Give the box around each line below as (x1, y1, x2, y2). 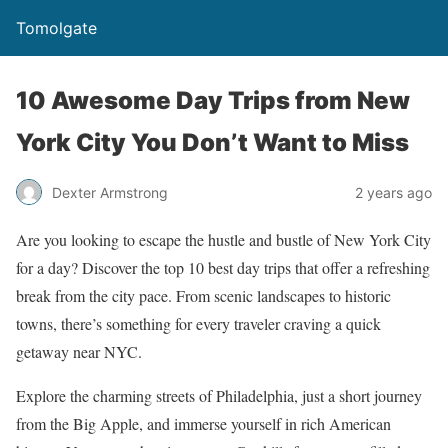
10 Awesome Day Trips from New (16, 86, 410, 115)
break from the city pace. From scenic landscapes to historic (16, 285, 391, 306)
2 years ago (355, 183, 432, 201)
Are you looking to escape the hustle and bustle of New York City (16, 229, 431, 250)
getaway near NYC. (16, 341, 142, 362)
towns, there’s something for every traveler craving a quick (16, 313, 381, 334)
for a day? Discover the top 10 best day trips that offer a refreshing (16, 257, 430, 278)
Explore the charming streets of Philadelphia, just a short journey (16, 385, 422, 406)
